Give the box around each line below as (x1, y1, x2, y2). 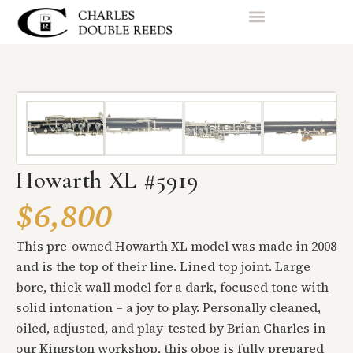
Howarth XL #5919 (16, 165, 199, 195)
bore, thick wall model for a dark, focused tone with (16, 277, 329, 295)
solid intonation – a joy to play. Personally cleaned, (16, 298, 321, 316)
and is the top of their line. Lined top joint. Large (16, 257, 310, 275)
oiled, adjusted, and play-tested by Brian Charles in (16, 318, 325, 336)
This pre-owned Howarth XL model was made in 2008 (16, 236, 336, 255)
